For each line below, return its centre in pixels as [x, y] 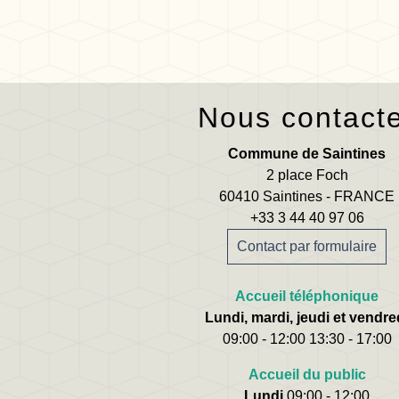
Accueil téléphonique [307, 297]
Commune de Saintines [307, 154]
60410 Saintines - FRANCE [307, 197]
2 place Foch [307, 175]
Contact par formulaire [307, 247]
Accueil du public [307, 375]
